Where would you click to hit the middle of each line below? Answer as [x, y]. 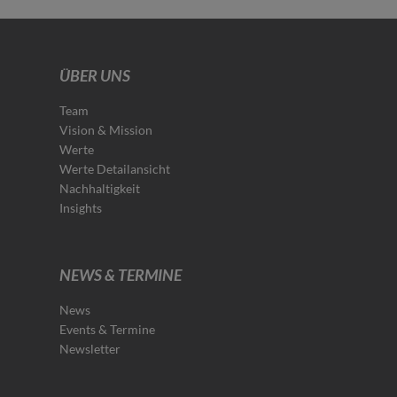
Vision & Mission [106, 129]
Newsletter [90, 348]
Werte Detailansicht [115, 168]
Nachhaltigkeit [100, 188]
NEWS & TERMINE [121, 274]
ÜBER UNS [95, 75]
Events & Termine [108, 329]
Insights [81, 207]
